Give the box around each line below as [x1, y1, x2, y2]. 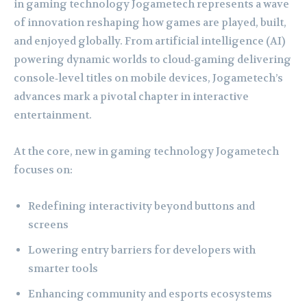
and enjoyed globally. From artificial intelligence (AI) [14, 34, 285, 49]
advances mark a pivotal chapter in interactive [14, 90, 249, 104]
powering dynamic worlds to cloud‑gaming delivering [14, 53, 291, 67]
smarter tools [28, 262, 98, 276]
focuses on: [14, 163, 73, 177]
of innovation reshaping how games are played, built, [14, 16, 286, 30]
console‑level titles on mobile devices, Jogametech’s [14, 71, 283, 86]
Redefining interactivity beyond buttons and [28, 199, 255, 214]
